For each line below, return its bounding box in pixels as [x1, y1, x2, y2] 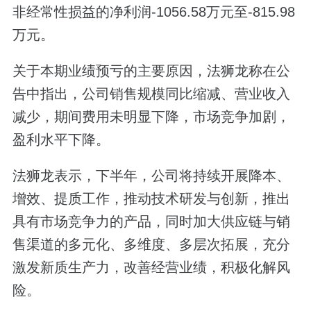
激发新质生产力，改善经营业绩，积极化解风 [12, 260, 290, 276]
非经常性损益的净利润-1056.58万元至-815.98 [12, 3, 295, 19]
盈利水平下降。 [12, 132, 110, 148]
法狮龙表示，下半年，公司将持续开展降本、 [12, 168, 290, 184]
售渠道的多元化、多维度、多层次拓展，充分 [12, 237, 290, 253]
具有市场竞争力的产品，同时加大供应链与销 [12, 214, 290, 230]
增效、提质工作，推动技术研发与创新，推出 [12, 191, 290, 207]
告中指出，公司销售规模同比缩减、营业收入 [12, 86, 290, 102]
